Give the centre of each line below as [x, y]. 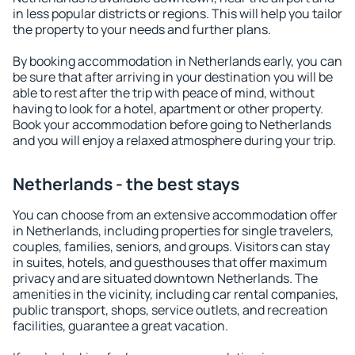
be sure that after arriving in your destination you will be [173, 77]
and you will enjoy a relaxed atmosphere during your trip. [174, 140]
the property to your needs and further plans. [142, 29]
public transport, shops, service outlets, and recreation [170, 310]
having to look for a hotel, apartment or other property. [168, 109]
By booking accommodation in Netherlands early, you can [177, 61]
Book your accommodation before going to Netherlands [172, 124]
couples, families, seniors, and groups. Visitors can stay [171, 246]
